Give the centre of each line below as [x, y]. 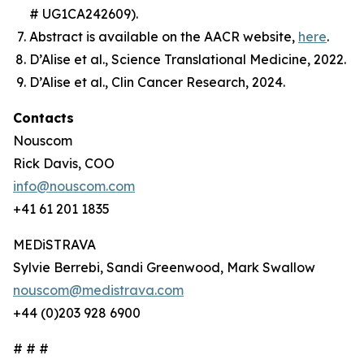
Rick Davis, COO [64, 163]
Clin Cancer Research [178, 82]
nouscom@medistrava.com [98, 290]
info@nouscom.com [74, 186]
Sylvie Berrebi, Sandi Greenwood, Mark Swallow [164, 267]
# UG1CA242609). [84, 14]
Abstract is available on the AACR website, [164, 37]
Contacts [43, 118]
